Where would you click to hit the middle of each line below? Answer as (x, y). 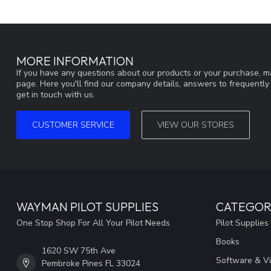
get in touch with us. (56, 95)
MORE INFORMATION (75, 61)
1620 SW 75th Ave (79, 250)
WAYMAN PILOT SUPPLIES (87, 206)
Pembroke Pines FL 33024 (91, 263)
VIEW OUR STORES (196, 125)
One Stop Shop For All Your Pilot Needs (93, 223)
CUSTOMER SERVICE (73, 125)
